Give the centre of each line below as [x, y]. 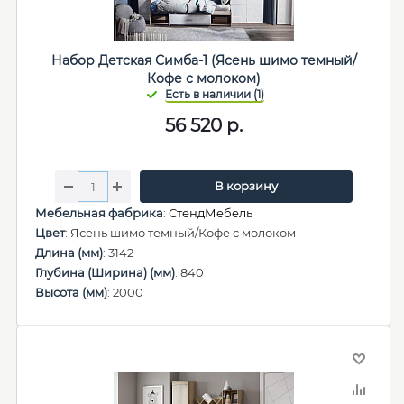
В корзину [246, 186]
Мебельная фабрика [99, 213]
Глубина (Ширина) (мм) [105, 272]
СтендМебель [211, 213]
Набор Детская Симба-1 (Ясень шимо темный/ [204, 60]
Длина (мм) [69, 252]
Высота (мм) [71, 292]
